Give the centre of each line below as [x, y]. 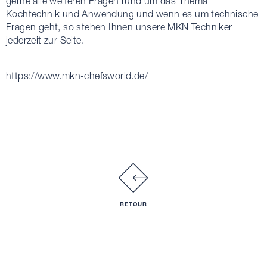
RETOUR [133, 204]
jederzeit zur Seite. [46, 40]
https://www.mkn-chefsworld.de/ [77, 75]
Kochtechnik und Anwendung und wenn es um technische [132, 13]
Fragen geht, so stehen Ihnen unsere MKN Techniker [119, 27]
